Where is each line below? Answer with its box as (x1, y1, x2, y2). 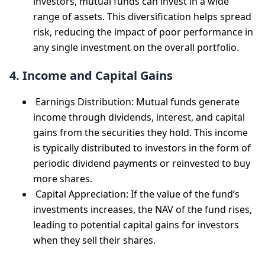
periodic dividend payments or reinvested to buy (33, 157, 250, 170)
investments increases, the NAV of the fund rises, (33, 203, 252, 216)
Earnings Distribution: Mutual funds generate (33, 95, 240, 108)
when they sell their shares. (33, 234, 156, 247)
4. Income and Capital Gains (9, 67, 173, 83)
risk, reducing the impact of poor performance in (33, 25, 253, 38)
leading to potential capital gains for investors (33, 218, 239, 231)
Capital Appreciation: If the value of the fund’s (33, 188, 240, 201)
